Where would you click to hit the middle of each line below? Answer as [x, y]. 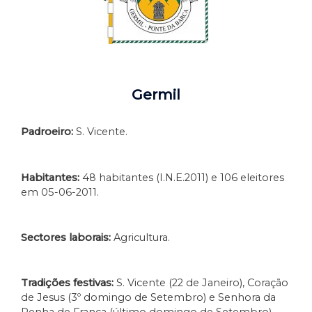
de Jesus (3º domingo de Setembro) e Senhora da [148, 298]
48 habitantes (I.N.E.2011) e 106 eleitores [182, 177]
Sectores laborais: [66, 238]
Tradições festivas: [67, 283]
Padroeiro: [47, 132]
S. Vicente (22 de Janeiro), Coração [201, 283]
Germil [156, 95]
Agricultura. [140, 238]
